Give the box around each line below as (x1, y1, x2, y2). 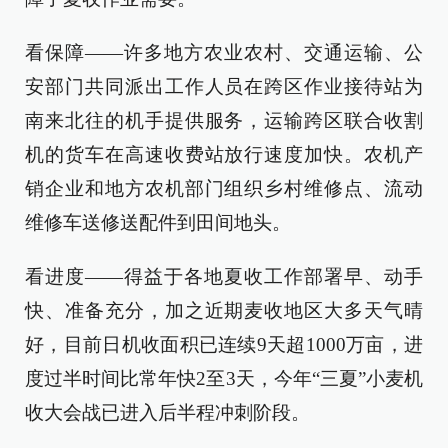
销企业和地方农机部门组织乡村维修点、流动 (25, 178, 423, 200)
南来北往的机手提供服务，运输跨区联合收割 (25, 110, 423, 132)
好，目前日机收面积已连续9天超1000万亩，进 (25, 334, 423, 356)
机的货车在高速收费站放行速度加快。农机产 (25, 144, 423, 166)
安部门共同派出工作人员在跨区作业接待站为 (25, 76, 423, 98)
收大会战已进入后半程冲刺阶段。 (25, 402, 310, 424)
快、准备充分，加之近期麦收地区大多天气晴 (25, 300, 423, 322)
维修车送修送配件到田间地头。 (25, 212, 291, 234)
